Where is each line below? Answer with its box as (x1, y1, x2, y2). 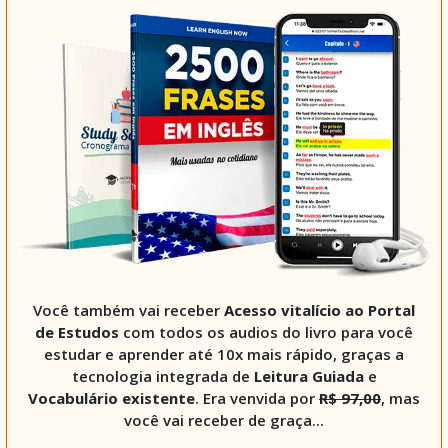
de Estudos (35, 321, 123, 342)
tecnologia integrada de (71, 365, 254, 386)
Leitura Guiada (253, 365, 364, 386)
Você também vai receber (33, 299, 224, 320)
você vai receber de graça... (124, 409, 324, 430)
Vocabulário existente (28, 387, 195, 408)
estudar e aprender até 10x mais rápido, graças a (44, 343, 404, 364)
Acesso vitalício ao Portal (224, 299, 415, 320)
